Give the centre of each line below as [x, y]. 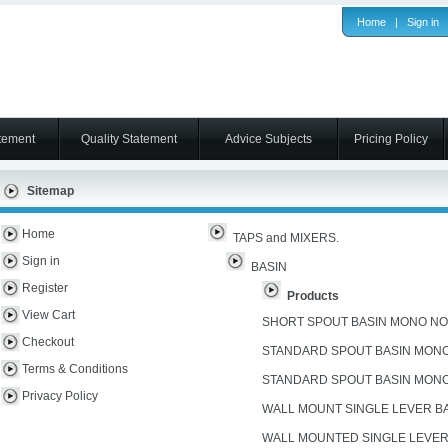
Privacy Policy [60, 396]
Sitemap [50, 190]
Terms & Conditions [75, 369]
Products [313, 296]
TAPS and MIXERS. [286, 238]
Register [45, 288]
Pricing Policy [391, 139]
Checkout [48, 342]
